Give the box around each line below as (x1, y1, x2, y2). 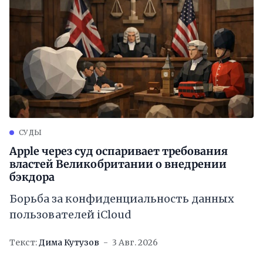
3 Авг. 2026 (112, 237, 158, 248)
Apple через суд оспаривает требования (9, 144, 228, 158)
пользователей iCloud (9, 208, 131, 221)
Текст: (9, 237, 37, 248)
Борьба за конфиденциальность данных (9, 192, 234, 205)
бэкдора (9, 170, 55, 184)
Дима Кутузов (39, 237, 99, 248)
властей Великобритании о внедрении (9, 157, 227, 171)
